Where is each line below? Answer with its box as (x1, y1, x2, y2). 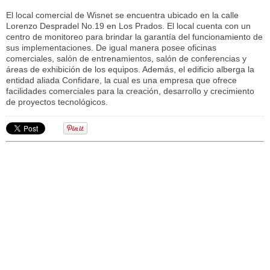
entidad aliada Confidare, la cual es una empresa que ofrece (6, 75, 237, 85)
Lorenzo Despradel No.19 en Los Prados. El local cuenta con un (6, 20, 251, 31)
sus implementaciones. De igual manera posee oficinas (6, 42, 216, 52)
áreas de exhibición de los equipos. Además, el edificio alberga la (6, 64, 254, 74)
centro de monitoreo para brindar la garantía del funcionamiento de (6, 31, 263, 42)
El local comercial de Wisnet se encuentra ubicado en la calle (6, 10, 239, 20)
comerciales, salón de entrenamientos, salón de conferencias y (6, 53, 246, 63)
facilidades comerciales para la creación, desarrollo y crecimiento (6, 86, 254, 96)
